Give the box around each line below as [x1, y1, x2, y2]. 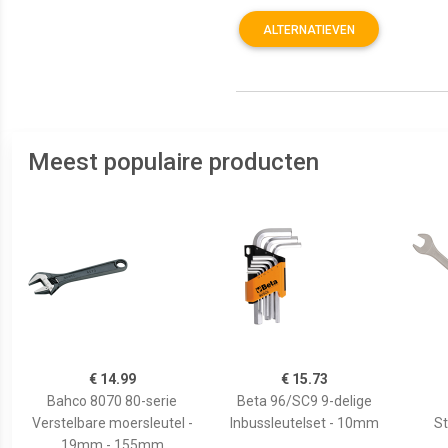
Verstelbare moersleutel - [31, 415, 193, 431]
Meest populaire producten [28, 148, 319, 176]
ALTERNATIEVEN [263, 23, 355, 37]
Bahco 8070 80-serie [47, 393, 177, 409]
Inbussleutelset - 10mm [229, 415, 379, 431]
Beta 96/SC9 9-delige [236, 393, 372, 409]
